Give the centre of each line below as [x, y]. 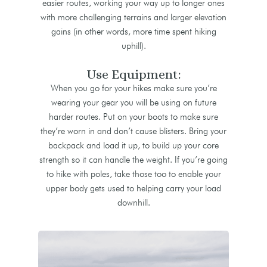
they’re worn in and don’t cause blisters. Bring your [133, 131]
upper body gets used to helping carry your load [133, 189]
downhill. [133, 203]
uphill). [133, 46]
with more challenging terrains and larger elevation [133, 18]
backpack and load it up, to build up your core [133, 146]
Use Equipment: [133, 74]
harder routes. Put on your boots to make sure [133, 117]
